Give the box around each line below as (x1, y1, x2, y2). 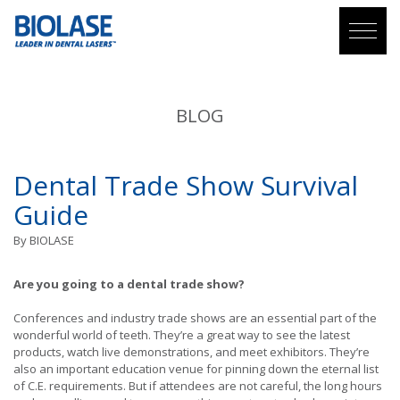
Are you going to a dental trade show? (13, 275, 247, 292)
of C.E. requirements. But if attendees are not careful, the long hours (13, 378, 382, 395)
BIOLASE (29, 231, 74, 248)
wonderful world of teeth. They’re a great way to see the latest (13, 327, 350, 344)
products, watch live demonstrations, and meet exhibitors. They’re (13, 344, 370, 361)
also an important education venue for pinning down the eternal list (13, 361, 379, 378)
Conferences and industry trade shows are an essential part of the (13, 310, 377, 327)
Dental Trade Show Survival (13, 166, 358, 204)
